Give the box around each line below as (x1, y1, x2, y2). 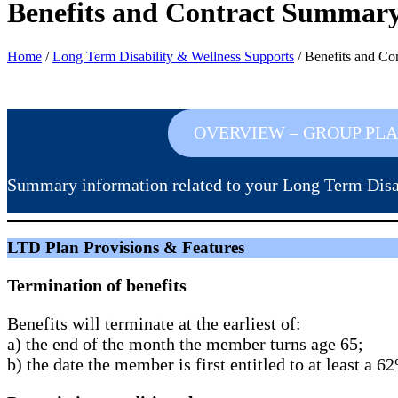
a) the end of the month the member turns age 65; (7, 334, 363, 354)
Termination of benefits (7, 275, 187, 296)
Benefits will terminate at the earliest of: (7, 314, 301, 334)
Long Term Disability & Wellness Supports (52, 48, 294, 64)
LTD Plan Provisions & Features (7, 238, 244, 258)
